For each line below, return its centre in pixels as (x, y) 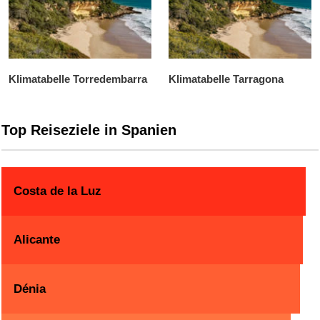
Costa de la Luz (58, 191)
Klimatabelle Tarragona (226, 79)
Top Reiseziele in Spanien (89, 130)
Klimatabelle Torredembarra (78, 79)
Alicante (37, 240)
